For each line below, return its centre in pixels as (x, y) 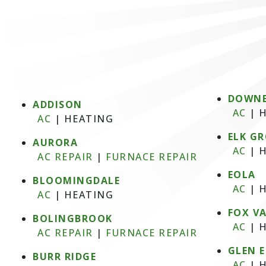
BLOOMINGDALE (76, 180)
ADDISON (58, 104)
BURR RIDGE (64, 256)
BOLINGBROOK (73, 218)
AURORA (55, 142)
